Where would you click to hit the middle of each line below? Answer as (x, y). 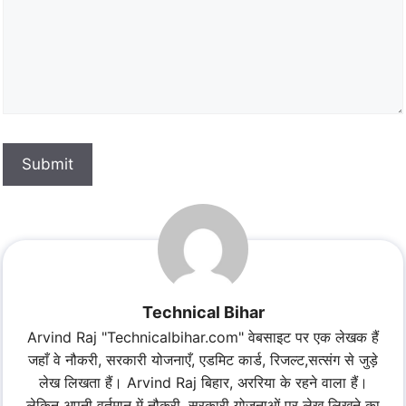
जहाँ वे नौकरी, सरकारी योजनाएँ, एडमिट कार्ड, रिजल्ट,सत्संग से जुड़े (203, 360)
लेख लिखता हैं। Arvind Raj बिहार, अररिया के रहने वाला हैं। (203, 383)
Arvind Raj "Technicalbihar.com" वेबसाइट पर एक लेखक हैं (203, 338)
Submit (48, 164)
